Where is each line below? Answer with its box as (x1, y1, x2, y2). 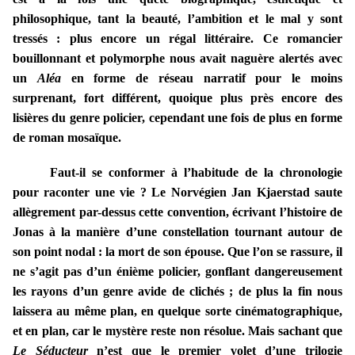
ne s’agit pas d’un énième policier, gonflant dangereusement (13, 265, 342, 279)
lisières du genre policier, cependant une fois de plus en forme (13, 111, 342, 125)
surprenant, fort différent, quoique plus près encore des (13, 91, 342, 105)
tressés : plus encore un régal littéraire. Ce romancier (13, 32, 342, 46)
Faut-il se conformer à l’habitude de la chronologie (50, 166, 342, 180)
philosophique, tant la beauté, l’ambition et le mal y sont (13, 12, 342, 26)
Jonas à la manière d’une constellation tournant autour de (13, 225, 342, 239)
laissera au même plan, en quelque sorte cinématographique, (13, 304, 342, 319)
